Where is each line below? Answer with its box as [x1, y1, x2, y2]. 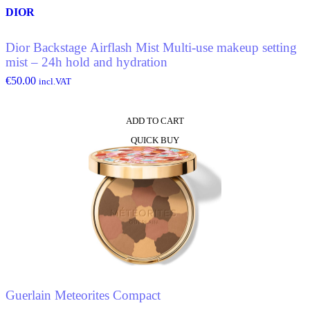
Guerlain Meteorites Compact [6, 287, 161, 302]
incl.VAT [39, 76, 71, 86]
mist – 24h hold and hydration [6, 54, 167, 69]
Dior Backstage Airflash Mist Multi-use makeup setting [6, 39, 297, 55]
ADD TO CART [126, 116, 184, 126]
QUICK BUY [131, 135, 179, 145]
